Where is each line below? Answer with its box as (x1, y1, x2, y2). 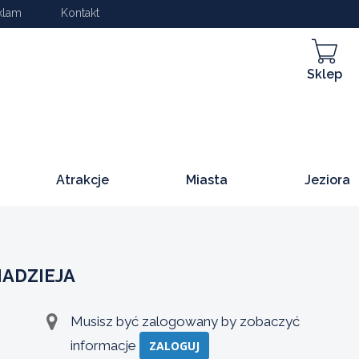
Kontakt (61, 6, 99, 19)
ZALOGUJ (149, 337, 200, 353)
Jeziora (304, 171, 350, 188)
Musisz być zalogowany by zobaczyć (71, 313, 300, 329)
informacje (71, 337, 139, 353)
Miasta (185, 171, 228, 188)
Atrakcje (56, 171, 110, 188)
